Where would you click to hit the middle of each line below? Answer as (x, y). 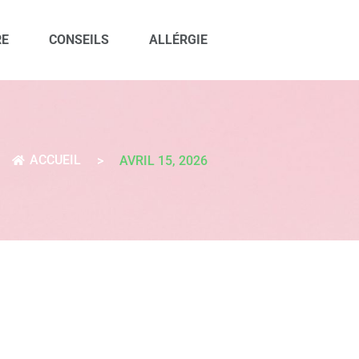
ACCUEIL (55, 160)
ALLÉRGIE (178, 39)
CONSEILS (79, 39)
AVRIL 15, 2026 (163, 161)
